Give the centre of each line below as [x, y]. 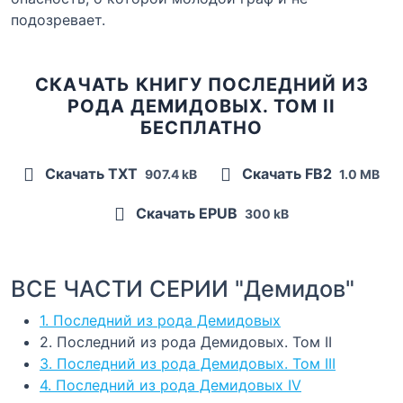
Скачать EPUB [187, 213]
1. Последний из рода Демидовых [160, 320]
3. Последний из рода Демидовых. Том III [188, 363]
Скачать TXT [91, 173]
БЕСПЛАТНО [201, 127]
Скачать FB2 [287, 173]
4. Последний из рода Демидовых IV [170, 385]
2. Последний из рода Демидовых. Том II [186, 341]
